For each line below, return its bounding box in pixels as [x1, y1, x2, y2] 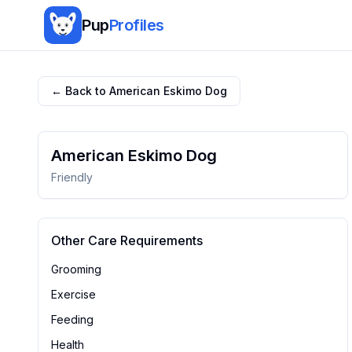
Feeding [51, 313, 93, 326]
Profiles [108, 16, 164, 35]
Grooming [51, 262, 101, 276]
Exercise [51, 288, 96, 301]
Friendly [51, 170, 93, 184]
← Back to [51, 84, 109, 97]
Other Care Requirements [51, 233, 203, 248]
